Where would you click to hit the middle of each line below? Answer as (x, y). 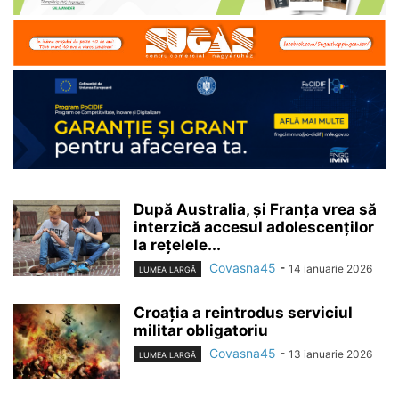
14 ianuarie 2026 (330, 268)
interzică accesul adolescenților (254, 227)
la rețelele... (177, 244)
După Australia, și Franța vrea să (255, 209)
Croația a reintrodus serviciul (243, 313)
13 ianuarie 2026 (330, 354)
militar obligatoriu (201, 331)
